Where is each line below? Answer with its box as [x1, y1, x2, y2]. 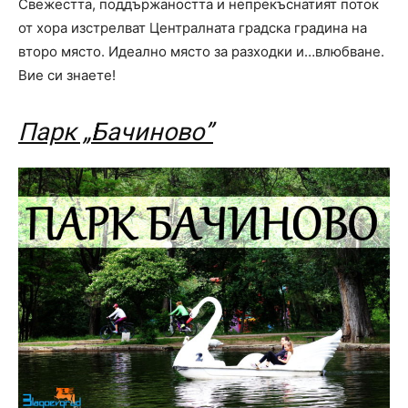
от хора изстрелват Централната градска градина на [18, 18, 367, 36]
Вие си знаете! [18, 66, 116, 84]
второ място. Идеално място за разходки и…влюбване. [18, 42, 384, 60]
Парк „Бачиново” [18, 117, 213, 147]
